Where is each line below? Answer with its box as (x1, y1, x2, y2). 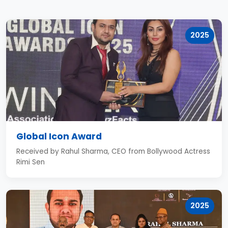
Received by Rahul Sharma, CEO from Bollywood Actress (16, 147, 210, 156)
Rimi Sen (16, 157, 45, 167)
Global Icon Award (16, 130, 102, 142)
